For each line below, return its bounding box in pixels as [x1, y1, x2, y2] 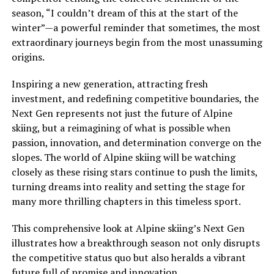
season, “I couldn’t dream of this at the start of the [11, 6, 238, 20]
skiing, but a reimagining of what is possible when [11, 121, 231, 135]
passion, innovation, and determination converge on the [11, 136, 261, 149]
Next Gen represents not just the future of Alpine [11, 106, 232, 120]
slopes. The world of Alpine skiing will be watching [11, 150, 235, 164]
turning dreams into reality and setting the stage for [11, 180, 245, 193]
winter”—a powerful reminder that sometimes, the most [11, 21, 261, 34]
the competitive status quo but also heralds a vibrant [11, 251, 246, 264]
